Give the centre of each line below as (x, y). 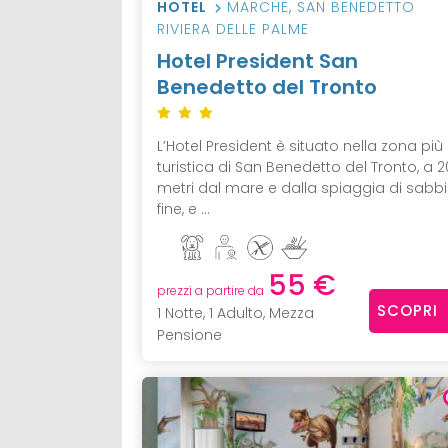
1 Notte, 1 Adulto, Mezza (235, 313)
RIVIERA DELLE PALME (233, 28)
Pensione (189, 335)
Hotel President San (257, 60)
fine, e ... (183, 208)
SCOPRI (407, 310)
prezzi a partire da (210, 291)
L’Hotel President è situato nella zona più (300, 145)
